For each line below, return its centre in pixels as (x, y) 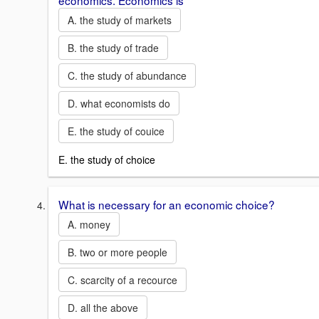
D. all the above (103, 308)
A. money (89, 225)
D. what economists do (119, 104)
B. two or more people (117, 252)
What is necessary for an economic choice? (167, 205)
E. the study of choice (107, 160)
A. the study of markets (120, 20)
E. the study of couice (116, 131)
